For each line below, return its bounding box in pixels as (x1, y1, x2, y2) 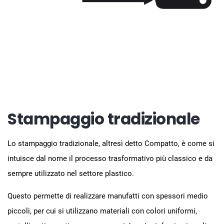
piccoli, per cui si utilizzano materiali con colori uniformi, (7, 206, 197, 215)
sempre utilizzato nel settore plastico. (7, 168, 134, 178)
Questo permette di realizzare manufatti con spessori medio (7, 191, 208, 200)
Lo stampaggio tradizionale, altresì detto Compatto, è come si (7, 138, 214, 148)
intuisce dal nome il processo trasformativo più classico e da (7, 153, 212, 163)
